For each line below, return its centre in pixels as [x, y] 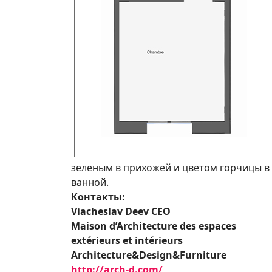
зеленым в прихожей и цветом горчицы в [170, 167]
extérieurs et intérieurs [127, 240]
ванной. [90, 182]
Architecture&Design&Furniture [149, 255]
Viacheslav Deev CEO [121, 211]
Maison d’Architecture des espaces [154, 226]
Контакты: [98, 196]
